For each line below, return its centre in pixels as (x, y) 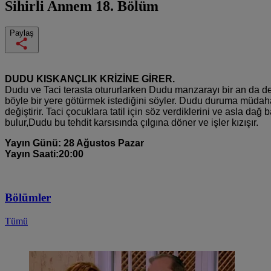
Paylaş (22, 33)
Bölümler (28, 198)
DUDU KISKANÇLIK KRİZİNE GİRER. (90, 79)
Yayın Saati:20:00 (44, 154)
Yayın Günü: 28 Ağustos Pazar (74, 143)
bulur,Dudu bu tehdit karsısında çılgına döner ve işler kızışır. (132, 122)
